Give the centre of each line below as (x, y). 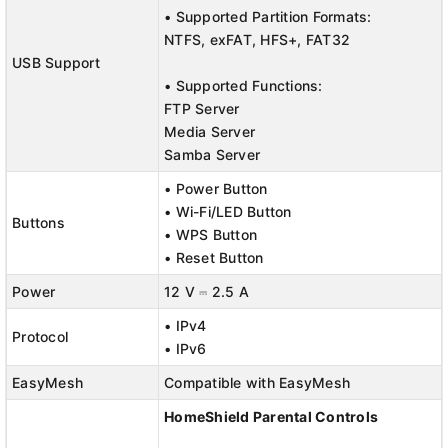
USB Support (56, 62)
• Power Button (216, 188)
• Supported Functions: (243, 85)
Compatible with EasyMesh (257, 382)
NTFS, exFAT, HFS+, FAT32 (257, 39)
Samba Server (212, 154)
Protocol (40, 336)
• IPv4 (185, 325)
